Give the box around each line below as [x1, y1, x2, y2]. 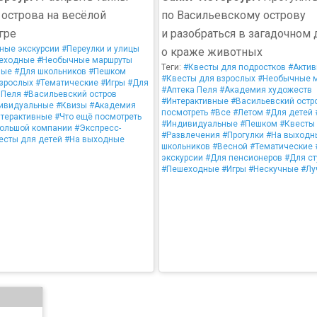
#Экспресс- [74, 123, 121, 133]
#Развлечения [161, 130, 220, 140]
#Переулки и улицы [62, 44, 139, 54]
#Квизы [56, 100, 87, 110]
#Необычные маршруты [37, 55, 132, 65]
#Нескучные [248, 164, 299, 174]
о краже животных [161, 45, 263, 59]
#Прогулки [222, 130, 264, 140]
